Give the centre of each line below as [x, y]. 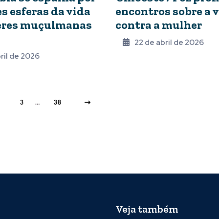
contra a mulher [159, 25]
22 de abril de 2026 [169, 43]
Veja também [147, 209]
